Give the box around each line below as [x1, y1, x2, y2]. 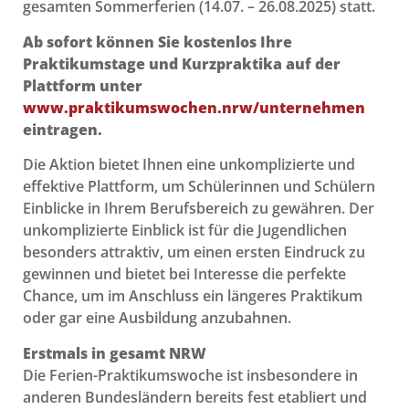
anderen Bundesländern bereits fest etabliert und [23, 386, 367, 407]
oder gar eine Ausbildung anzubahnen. [23, 308, 291, 329]
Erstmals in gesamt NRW [23, 342, 206, 363]
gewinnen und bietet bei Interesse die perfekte [23, 264, 346, 285]
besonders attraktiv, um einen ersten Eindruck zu [23, 242, 365, 263]
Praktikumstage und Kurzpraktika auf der [23, 53, 341, 74]
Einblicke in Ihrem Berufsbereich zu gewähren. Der [23, 198, 374, 219]
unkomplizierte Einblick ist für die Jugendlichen [23, 220, 347, 241]
